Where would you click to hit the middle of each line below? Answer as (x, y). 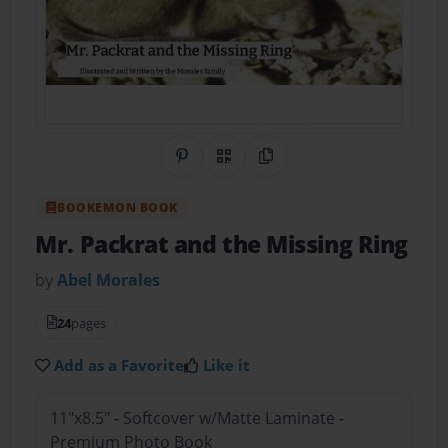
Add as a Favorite (119, 364)
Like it (227, 364)
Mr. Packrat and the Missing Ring (221, 244)
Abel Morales (109, 279)
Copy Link (301, 167)
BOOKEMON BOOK (117, 207)
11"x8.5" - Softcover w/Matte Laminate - (196, 418)
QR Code (256, 167)
